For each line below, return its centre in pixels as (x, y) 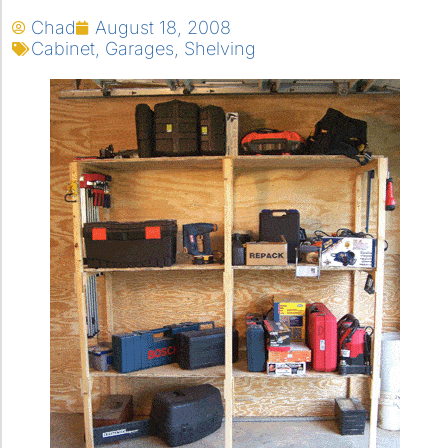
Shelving (220, 48)
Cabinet (63, 48)
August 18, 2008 (163, 27)
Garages (139, 48)
